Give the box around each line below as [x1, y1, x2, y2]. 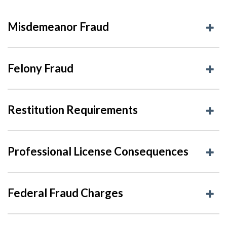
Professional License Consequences [8, 144, 188, 158]
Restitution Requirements [8, 102, 138, 117]
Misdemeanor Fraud [8, 19, 109, 33]
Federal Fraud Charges [8, 185, 123, 200]
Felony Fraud [8, 61, 73, 75]
